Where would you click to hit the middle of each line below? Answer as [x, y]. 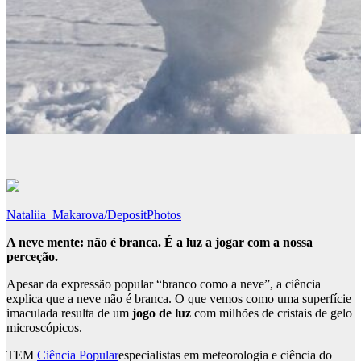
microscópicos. [44, 328]
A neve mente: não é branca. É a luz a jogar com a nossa [160, 243]
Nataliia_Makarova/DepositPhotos [94, 215]
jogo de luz [162, 313]
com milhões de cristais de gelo [272, 313]
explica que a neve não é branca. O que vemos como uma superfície [179, 299]
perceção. [32, 257]
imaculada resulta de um [69, 313]
